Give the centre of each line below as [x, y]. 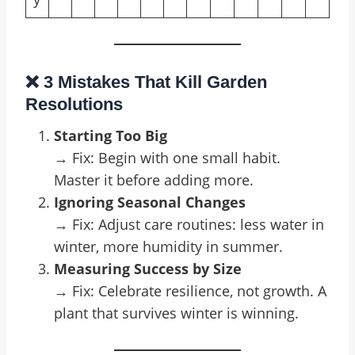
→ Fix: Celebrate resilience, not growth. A [190, 291]
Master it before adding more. [154, 180]
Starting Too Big [111, 136]
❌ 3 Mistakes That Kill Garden [146, 82]
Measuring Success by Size [148, 269]
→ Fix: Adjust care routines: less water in [189, 224]
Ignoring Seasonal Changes [150, 202]
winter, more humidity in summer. [168, 246]
